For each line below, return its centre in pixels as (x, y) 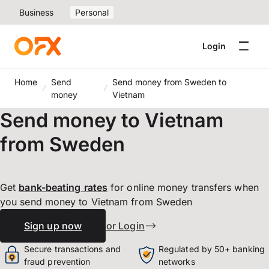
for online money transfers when (183, 187)
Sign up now (53, 226)
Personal (92, 12)
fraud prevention (57, 261)
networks (177, 261)
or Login (125, 226)
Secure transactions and (72, 249)
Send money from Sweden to (170, 82)
